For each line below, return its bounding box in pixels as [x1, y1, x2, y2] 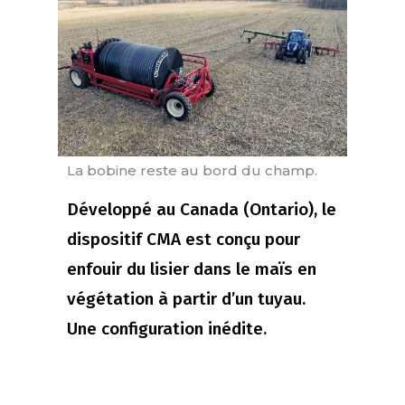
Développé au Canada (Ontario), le [67, 199, 336, 221]
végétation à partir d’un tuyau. [67, 288, 306, 310]
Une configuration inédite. [67, 318, 267, 340]
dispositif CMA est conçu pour [67, 229, 300, 250]
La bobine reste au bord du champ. [67, 162, 317, 180]
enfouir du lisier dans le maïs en [67, 259, 316, 280]
